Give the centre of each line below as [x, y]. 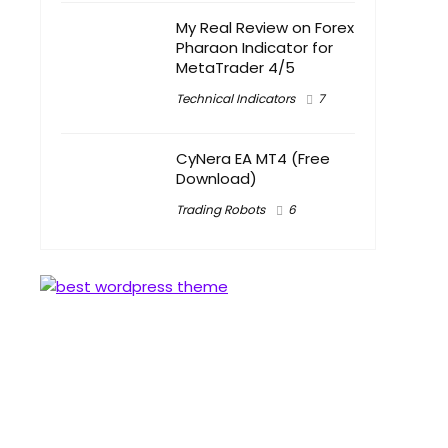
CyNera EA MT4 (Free [253, 158]
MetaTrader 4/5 [235, 67]
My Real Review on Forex [265, 27]
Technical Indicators [235, 98]
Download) [216, 178]
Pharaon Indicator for [254, 47]
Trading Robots [220, 209]
